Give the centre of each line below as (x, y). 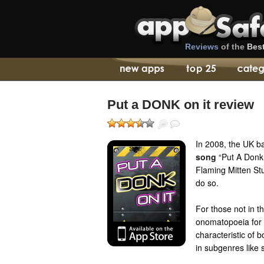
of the (233, 47)
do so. (207, 183)
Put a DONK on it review (181, 105)
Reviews (202, 47)
